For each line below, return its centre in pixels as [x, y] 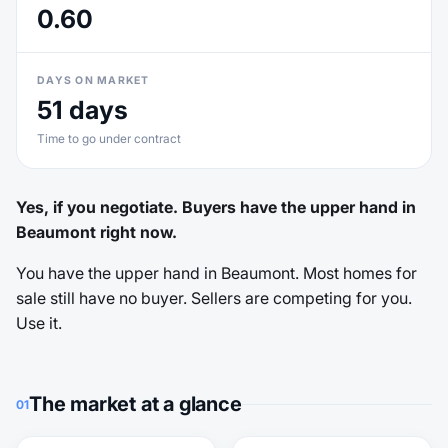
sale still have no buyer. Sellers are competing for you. [214, 298]
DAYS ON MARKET [93, 80]
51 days [82, 110]
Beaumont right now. [96, 232]
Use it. [39, 323]
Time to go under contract [109, 138]
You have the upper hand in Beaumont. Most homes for [216, 273]
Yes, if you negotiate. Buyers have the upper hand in [216, 207]
